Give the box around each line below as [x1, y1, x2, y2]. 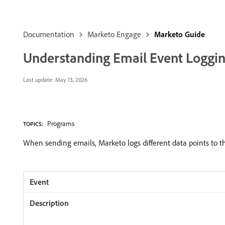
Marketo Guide [154, 29, 205, 39]
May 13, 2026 [54, 76, 87, 83]
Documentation [23, 29, 74, 39]
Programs [47, 119, 74, 128]
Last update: [23, 76, 54, 83]
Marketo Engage [87, 29, 141, 39]
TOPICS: [23, 120, 43, 128]
